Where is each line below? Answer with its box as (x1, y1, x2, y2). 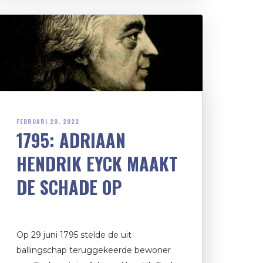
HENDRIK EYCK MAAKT (16, 150, 178, 177)
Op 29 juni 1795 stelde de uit (16, 229, 131, 240)
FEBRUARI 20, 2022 (16, 116, 79, 126)
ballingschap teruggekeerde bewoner (16, 244, 171, 255)
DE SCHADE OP (16, 173, 122, 200)
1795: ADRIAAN (16, 126, 126, 153)
